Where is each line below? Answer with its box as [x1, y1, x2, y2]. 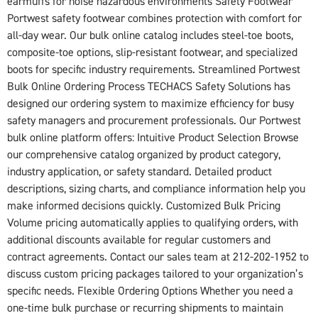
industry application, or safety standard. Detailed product [7, 164, 272, 179]
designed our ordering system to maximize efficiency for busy [7, 96, 294, 111]
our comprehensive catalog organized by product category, [7, 147, 280, 162]
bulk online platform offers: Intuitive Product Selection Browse [7, 130, 299, 145]
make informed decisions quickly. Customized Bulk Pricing [7, 198, 280, 213]
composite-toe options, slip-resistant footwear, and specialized [7, 45, 297, 60]
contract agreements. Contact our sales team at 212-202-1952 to [7, 249, 309, 264]
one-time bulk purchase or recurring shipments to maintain [7, 300, 283, 315]
